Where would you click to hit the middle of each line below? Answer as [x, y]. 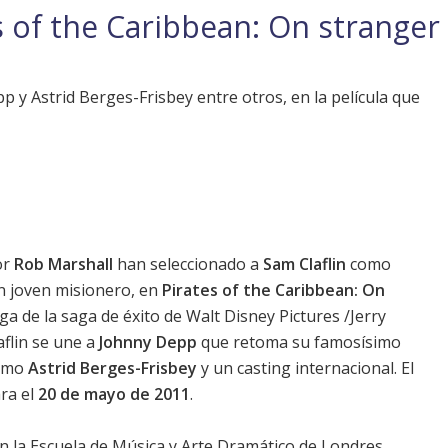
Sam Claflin [304, 264]
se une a [63, 342]
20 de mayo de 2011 [114, 394]
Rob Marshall [63, 264]
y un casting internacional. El [305, 368]
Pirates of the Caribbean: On [273, 290]
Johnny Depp [148, 342]
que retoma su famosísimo [299, 342]
